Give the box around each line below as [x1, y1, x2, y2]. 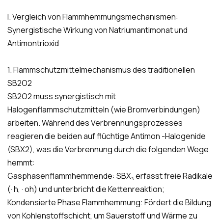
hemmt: [7, 157, 35, 168]
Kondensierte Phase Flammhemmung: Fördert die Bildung [7, 197, 211, 208]
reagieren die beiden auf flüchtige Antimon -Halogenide [7, 131, 206, 142]
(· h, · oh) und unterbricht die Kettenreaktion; [7, 184, 165, 195]
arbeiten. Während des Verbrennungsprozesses [7, 117, 183, 129]
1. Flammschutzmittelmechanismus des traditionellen [7, 64, 195, 76]
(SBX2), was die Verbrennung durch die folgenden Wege [7, 144, 209, 155]
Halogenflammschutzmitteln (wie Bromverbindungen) [7, 104, 200, 115]
